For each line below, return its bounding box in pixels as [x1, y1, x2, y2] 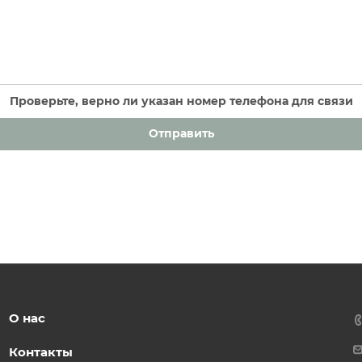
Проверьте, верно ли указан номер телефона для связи [9, 93, 353, 108]
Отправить [148, 125, 214, 141]
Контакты [8, 344, 73, 360]
